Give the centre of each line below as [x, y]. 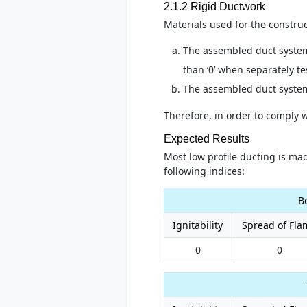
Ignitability [198, 225]
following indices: [204, 171]
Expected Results [206, 139]
